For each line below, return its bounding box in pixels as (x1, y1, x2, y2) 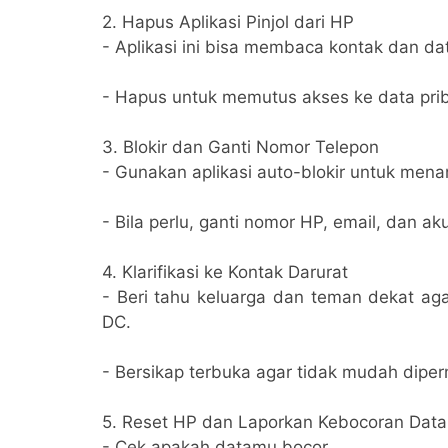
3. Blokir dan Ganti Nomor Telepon (102, 136, 379, 157)
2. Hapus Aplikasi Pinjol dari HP (102, 11, 354, 32)
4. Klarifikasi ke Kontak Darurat (102, 261, 348, 282)
